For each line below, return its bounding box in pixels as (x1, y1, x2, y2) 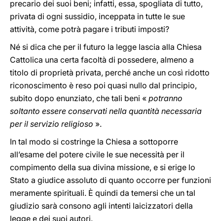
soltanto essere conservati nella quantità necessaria (10, 106, 202, 116)
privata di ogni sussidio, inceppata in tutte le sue (10, 11, 185, 21)
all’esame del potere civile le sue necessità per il (10, 149, 184, 159)
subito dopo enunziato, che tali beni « (10, 93, 148, 103)
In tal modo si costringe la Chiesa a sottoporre (10, 137, 178, 147)
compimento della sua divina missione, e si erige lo (10, 162, 195, 172)
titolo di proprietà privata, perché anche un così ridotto (10, 68, 210, 77)
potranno (148, 93, 183, 103)
